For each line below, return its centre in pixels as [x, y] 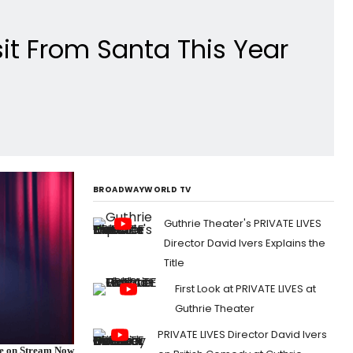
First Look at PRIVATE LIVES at [246, 288]
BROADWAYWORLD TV [142, 189]
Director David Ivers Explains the [245, 243]
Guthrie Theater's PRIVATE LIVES [243, 223]
